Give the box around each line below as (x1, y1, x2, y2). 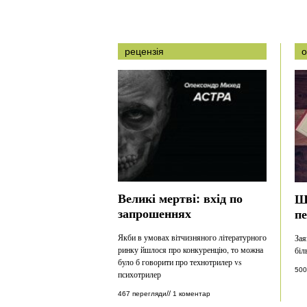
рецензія (125, 46, 164, 57)
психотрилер (118, 268, 161, 280)
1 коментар (173, 289, 210, 297)
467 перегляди (118, 289, 167, 297)
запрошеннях (118, 204, 191, 222)
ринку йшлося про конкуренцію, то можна (118, 243, 263, 255)
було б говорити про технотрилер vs (118, 256, 242, 267)
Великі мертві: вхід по (118, 188, 243, 207)
